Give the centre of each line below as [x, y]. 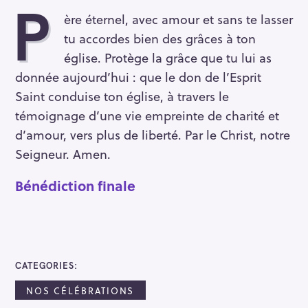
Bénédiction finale [75, 186]
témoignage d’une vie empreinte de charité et [147, 115]
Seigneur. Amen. [63, 153]
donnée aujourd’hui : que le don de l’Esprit [138, 76]
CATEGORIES [45, 266]
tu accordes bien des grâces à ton [159, 38]
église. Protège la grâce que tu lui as [167, 57]
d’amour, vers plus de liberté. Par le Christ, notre [153, 134]
